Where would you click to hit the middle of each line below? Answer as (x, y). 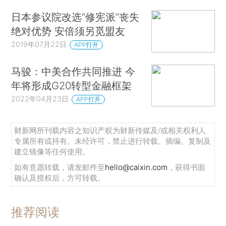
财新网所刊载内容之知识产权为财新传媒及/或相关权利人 (110, 130)
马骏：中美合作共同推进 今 (73, 71)
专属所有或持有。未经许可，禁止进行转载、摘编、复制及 (113, 141)
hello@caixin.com (136, 167)
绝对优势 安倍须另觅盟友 (68, 31)
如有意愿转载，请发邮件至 (60, 167)
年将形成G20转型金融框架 (72, 85)
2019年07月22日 (39, 44)
